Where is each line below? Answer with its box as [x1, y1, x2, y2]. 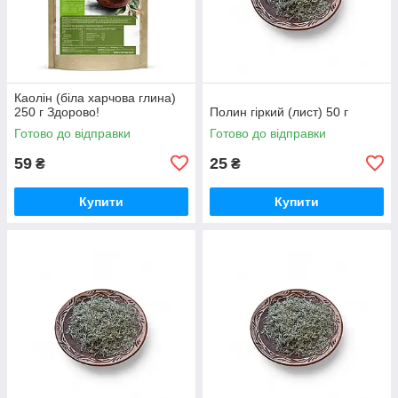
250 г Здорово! [14, 104, 99, 119]
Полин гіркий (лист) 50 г [210, 104, 348, 119]
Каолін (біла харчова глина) [14, 90, 176, 105]
